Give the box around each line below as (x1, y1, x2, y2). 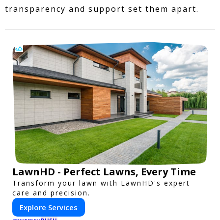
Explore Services (20, 202, 78, 212)
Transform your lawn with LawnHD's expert (12, 178, 190, 188)
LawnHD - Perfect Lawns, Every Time (12, 165, 196, 178)
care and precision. (12, 188, 90, 197)
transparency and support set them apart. (5, 3, 199, 14)
